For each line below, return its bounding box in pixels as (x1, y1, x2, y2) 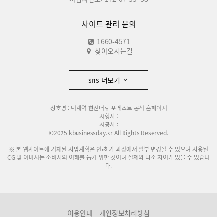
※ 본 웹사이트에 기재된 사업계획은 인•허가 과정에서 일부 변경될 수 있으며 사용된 (9, 145, 208, 154)
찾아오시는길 (95, 46, 133, 56)
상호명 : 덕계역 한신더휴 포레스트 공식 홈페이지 (50, 104, 167, 112)
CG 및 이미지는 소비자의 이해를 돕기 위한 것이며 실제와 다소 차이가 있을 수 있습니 (7, 153, 210, 162)
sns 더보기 (88, 75, 122, 85)
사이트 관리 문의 (81, 18, 136, 30)
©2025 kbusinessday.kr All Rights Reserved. (49, 128, 168, 137)
